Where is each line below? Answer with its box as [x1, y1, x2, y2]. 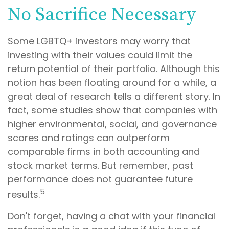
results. [8, 188, 40, 201]
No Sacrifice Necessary [8, 4, 196, 27]
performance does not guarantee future [8, 173, 193, 186]
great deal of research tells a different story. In [8, 90, 220, 103]
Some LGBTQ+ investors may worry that [8, 35, 191, 48]
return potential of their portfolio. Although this [8, 62, 220, 75]
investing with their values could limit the [8, 49, 192, 61]
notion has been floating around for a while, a [8, 76, 216, 89]
